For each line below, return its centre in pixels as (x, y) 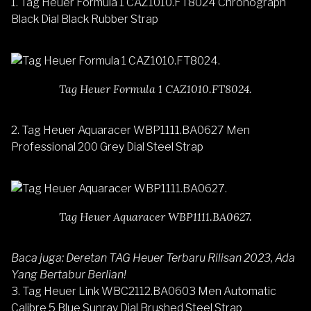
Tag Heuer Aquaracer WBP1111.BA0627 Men (136, 131)
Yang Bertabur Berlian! (69, 275)
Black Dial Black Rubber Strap (85, 19)
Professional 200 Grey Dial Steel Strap (107, 147)
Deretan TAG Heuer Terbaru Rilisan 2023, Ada (180, 258)
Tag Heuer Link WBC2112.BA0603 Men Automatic (149, 292)
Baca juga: (39, 258)
